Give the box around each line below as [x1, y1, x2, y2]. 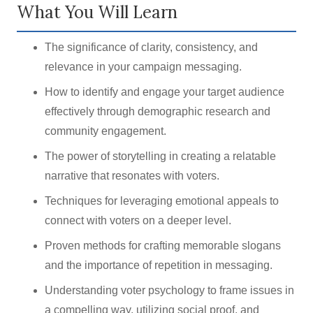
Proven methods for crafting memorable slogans [45, 240, 281, 252]
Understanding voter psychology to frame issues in [45, 284, 294, 296]
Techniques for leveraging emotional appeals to [45, 195, 279, 207]
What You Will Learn [17, 1, 177, 23]
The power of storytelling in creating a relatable [45, 150, 276, 162]
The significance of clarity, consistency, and [45, 41, 258, 53]
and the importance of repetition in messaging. [45, 259, 272, 271]
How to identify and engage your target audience [45, 86, 284, 98]
